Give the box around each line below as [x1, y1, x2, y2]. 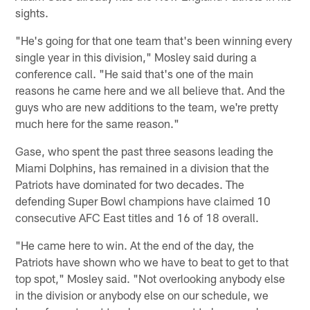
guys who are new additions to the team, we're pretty [15, 99, 279, 113]
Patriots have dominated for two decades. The [15, 176, 245, 191]
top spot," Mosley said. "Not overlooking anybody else [15, 271, 286, 285]
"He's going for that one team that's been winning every [15, 33, 293, 47]
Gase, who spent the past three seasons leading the [15, 143, 274, 158]
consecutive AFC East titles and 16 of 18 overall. [15, 210, 259, 224]
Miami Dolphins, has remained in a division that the [15, 160, 270, 174]
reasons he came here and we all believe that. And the [15, 82, 286, 97]
